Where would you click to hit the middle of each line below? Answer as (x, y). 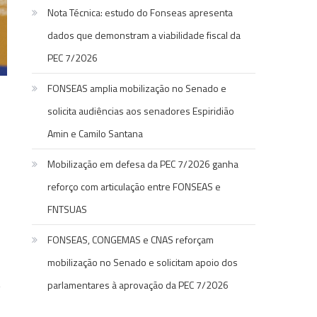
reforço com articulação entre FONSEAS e (134, 187)
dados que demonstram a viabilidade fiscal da (144, 35)
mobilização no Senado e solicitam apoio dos (143, 263)
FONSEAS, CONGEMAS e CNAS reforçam (131, 240)
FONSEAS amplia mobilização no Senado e (137, 88)
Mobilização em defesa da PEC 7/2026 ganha (143, 164)
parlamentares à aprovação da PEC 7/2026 (138, 285)
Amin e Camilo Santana (96, 134)
